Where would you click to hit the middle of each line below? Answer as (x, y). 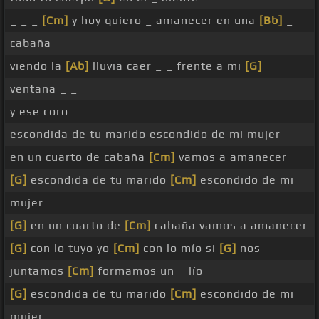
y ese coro (39, 112)
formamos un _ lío (148, 271)
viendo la (38, 66)
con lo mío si (179, 249)
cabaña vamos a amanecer (229, 226)
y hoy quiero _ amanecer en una (164, 21)
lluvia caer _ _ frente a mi (167, 66)
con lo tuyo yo (70, 249)
